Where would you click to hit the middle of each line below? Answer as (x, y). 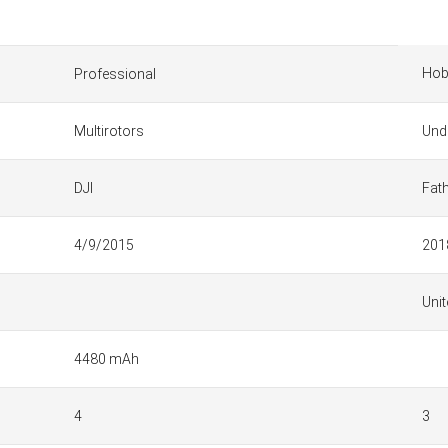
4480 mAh (106, 359)
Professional (115, 74)
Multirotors (109, 131)
